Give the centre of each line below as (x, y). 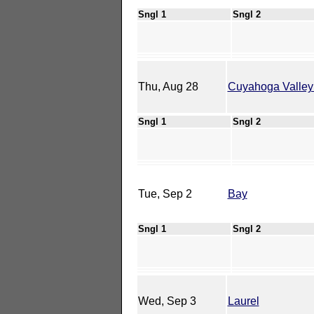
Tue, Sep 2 (165, 193)
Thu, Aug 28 (168, 86)
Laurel (243, 301)
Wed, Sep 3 (167, 301)
